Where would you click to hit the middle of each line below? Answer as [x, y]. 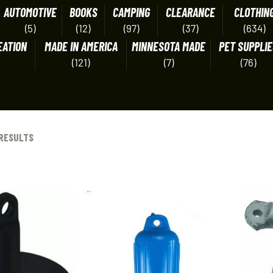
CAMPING [131, 12]
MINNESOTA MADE [168, 46]
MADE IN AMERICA [81, 46]
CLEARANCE [190, 12]
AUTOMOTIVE [30, 12]
